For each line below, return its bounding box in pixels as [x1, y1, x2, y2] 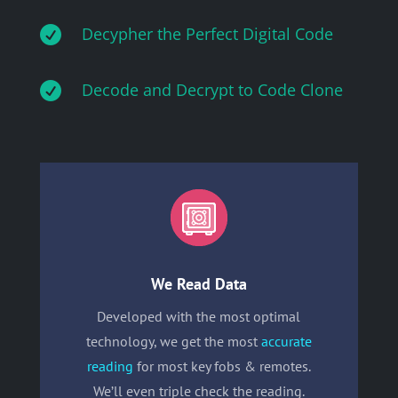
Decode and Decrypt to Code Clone [81, 78, 343, 100]
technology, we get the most [85, 331, 261, 350]
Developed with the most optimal [97, 306, 301, 325]
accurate [260, 331, 312, 350]
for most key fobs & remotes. [132, 356, 311, 375]
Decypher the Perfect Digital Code [81, 22, 333, 44]
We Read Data [150, 273, 247, 294]
